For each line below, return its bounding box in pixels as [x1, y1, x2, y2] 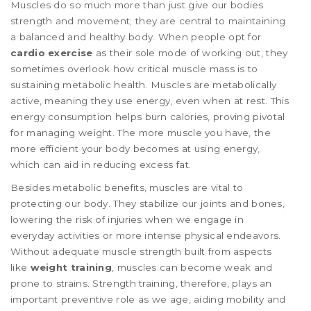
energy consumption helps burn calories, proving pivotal [10, 110, 285, 122]
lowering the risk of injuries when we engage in [10, 213, 244, 225]
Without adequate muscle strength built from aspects [10, 245, 272, 257]
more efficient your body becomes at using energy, [10, 142, 260, 154]
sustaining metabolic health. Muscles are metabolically [10, 78, 277, 90]
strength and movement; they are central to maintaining [10, 15, 286, 26]
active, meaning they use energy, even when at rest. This [10, 94, 289, 106]
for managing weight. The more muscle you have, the [10, 126, 271, 138]
